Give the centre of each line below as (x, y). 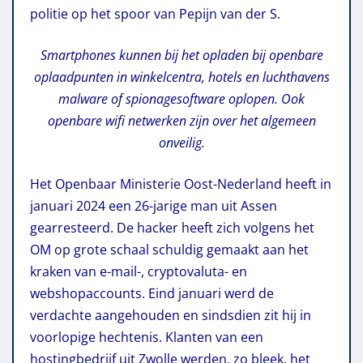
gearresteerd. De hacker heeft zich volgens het (172, 227)
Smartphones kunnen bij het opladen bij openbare (181, 55)
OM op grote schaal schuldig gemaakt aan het (169, 249)
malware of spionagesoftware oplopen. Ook (181, 98)
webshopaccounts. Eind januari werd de (152, 293)
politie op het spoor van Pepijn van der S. (155, 13)
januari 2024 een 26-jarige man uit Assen (154, 205)
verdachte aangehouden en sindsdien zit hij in (171, 315)
